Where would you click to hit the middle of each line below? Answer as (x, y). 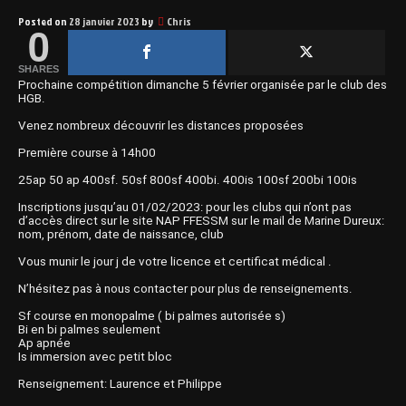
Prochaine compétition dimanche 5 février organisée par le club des (203, 85)
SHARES (39, 69)
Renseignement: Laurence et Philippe (120, 384)
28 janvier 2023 (104, 21)
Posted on (43, 21)
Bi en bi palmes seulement (89, 329)
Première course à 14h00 (87, 153)
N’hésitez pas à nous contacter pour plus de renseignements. (185, 289)
